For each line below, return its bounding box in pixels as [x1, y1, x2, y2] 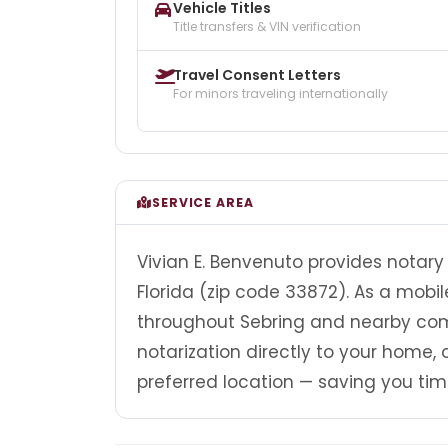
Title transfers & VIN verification [173, 18, 361, 36]
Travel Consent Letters [173, 64, 341, 85]
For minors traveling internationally [173, 84, 388, 102]
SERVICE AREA [151, 193, 254, 211]
